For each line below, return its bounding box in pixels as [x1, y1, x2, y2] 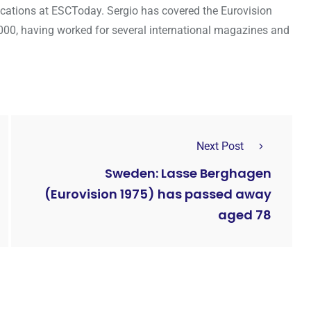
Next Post [196, 139, 244, 153]
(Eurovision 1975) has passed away [44, 185, 271, 203]
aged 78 [218, 206, 271, 224]
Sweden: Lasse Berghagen [105, 165, 271, 183]
